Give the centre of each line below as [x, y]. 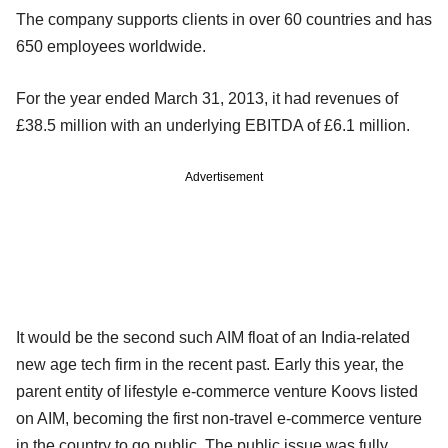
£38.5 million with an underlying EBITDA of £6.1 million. [213, 125]
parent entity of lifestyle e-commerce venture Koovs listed [217, 391]
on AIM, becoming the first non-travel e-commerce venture [219, 418]
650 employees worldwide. [111, 46]
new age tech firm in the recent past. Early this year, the [210, 364]
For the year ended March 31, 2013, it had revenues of [207, 98]
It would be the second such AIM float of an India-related [213, 337]
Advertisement [224, 176]
